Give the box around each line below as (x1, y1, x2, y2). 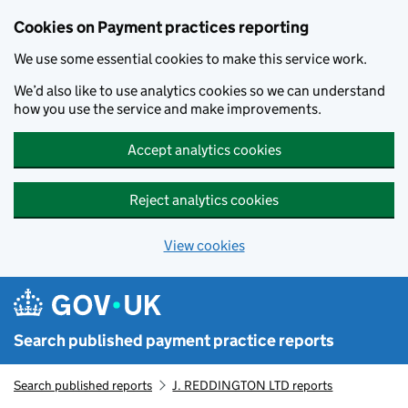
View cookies (163, 237, 245, 254)
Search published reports (14, 377, 152, 393)
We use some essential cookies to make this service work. (14, 50, 367, 67)
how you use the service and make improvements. (14, 100, 321, 117)
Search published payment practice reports (14, 331, 334, 351)
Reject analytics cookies (129, 191, 279, 209)
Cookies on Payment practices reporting (14, 17, 309, 37)
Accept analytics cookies (127, 141, 281, 158)
